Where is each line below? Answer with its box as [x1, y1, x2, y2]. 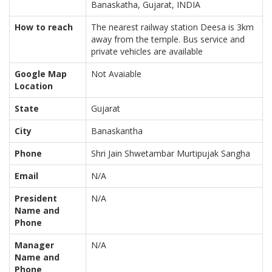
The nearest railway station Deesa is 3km [91, 21, 254, 33]
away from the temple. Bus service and [91, 33, 245, 45]
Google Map [15, 68, 67, 80]
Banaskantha [91, 125, 143, 137]
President [15, 192, 57, 204]
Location [15, 80, 53, 92]
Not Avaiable [91, 68, 141, 80]
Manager [15, 239, 54, 251]
